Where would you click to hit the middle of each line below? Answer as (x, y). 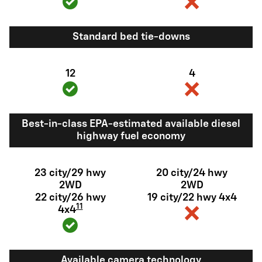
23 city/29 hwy (70, 173)
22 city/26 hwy (70, 198)
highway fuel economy (131, 136)
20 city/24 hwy (192, 173)
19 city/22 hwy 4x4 (192, 198)
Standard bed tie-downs (131, 37)
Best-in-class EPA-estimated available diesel (131, 124)
